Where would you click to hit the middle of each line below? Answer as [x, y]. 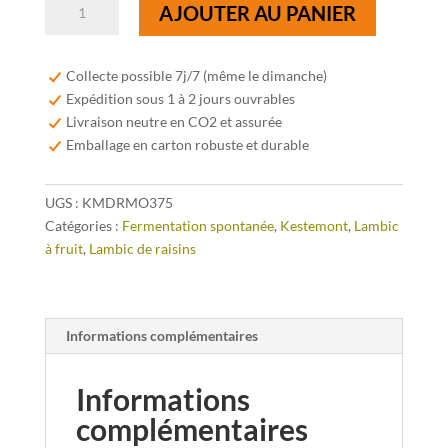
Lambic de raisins [142, 248]
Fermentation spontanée [197, 225]
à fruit [63, 248]
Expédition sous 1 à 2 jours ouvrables [180, 98]
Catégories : [83, 225]
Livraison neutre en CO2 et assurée [173, 121]
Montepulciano [91, 115]
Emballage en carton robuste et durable [187, 144]
